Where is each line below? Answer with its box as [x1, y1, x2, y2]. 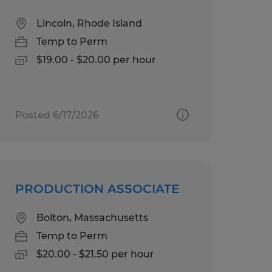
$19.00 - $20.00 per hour [36, 53, 156, 66]
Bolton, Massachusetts [36, 211, 148, 223]
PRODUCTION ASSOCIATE [15, 181, 179, 196]
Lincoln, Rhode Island [36, 17, 142, 29]
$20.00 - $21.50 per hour [36, 248, 154, 260]
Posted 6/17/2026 [15, 109, 99, 121]
